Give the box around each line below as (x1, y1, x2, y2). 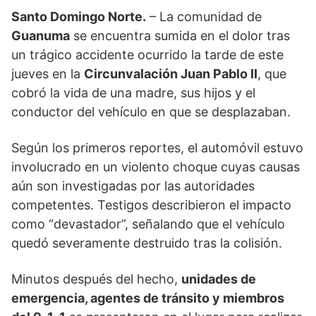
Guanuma (11, 28, 70, 44)
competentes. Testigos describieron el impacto (11, 197, 291, 213)
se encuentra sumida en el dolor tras (70, 28, 290, 44)
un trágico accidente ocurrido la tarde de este (11, 47, 284, 63)
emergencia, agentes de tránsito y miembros (11, 291, 284, 306)
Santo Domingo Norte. (11, 9, 146, 25)
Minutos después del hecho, (11, 272, 181, 287)
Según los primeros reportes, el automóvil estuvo (11, 140, 303, 156)
